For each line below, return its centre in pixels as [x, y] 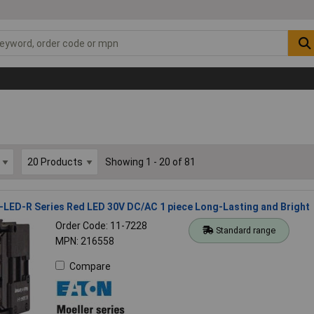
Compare [90, 266]
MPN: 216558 [84, 241]
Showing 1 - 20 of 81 [150, 162]
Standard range [246, 230]
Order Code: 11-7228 [101, 225]
